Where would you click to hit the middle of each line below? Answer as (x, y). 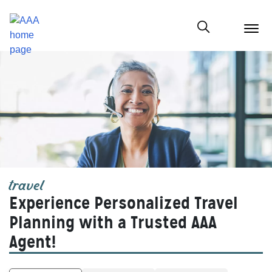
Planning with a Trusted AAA (113, 223)
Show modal (228, 38)
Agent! (32, 242)
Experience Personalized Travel (124, 203)
